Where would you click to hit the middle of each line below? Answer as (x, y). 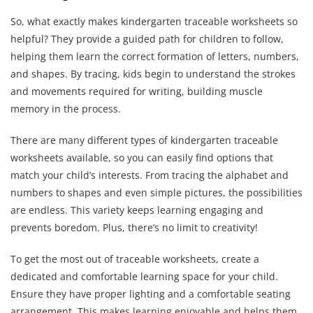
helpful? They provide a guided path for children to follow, (147, 39)
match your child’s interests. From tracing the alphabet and (150, 175)
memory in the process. (66, 109)
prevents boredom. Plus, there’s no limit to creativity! (134, 228)
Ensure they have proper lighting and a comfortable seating (151, 294)
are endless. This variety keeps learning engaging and (137, 210)
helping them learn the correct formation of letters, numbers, (155, 57)
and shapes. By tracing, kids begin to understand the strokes (153, 74)
